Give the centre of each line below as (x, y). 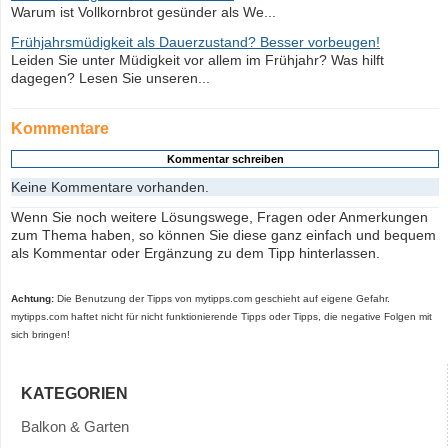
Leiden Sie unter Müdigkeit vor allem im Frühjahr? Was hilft (197, 60)
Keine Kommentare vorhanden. (110, 187)
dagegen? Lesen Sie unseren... (110, 78)
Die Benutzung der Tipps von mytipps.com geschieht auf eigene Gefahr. (222, 298)
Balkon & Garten (75, 426)
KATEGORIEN (74, 393)
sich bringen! (40, 334)
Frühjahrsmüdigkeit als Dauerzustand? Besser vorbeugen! (195, 42)
